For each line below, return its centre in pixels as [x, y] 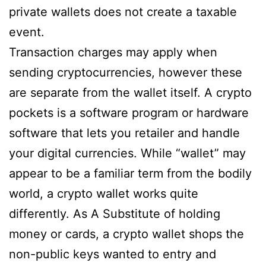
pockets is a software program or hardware [129, 113]
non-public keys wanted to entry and [113, 254]
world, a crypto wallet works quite [104, 194]
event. [27, 32]
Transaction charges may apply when [113, 52]
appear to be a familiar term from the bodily [130, 173]
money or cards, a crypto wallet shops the [126, 234]
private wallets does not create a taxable [123, 12]
